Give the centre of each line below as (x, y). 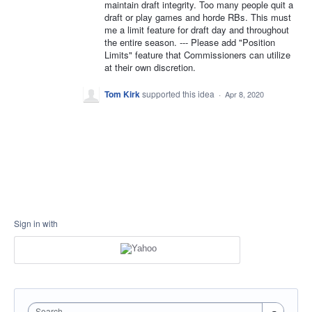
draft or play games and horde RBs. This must (198, 17)
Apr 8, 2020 (244, 94)
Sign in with (36, 223)
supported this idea (179, 93)
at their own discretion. (150, 68)
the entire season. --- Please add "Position (190, 42)
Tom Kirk (122, 94)
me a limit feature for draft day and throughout (197, 30)
